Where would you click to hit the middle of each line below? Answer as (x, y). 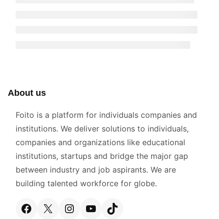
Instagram (97, 208)
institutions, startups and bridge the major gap (102, 156)
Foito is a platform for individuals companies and (106, 115)
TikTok (130, 208)
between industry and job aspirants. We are (96, 169)
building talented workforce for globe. (86, 183)
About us (27, 93)
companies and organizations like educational (100, 142)
